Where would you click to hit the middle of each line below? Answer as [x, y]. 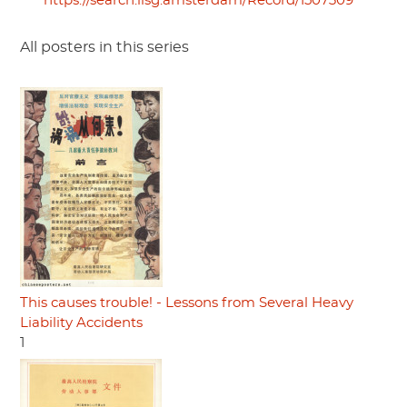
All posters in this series [104, 48]
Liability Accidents [81, 323]
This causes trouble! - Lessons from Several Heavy [187, 303]
